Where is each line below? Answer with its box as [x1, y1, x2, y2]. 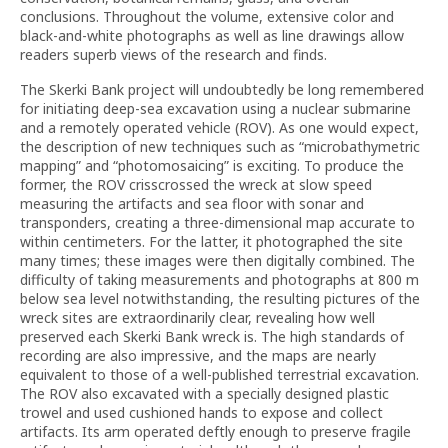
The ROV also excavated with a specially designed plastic [20, 384, 389, 403]
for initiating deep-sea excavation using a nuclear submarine [20, 99, 411, 118]
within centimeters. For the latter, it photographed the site [20, 232, 403, 251]
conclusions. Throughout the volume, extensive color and [20, 7, 394, 26]
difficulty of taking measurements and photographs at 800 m [20, 270, 419, 289]
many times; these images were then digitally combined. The [20, 251, 415, 270]
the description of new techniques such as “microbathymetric [20, 137, 420, 156]
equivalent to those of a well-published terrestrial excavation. [20, 365, 419, 384]
